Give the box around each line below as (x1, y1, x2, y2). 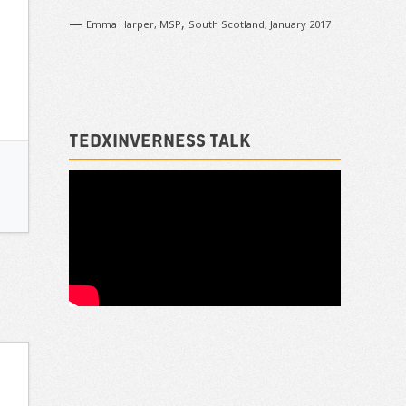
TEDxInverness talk (69, 130, 251, 150)
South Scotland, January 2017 (188, 16, 331, 31)
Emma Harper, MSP (86, 16, 181, 31)
